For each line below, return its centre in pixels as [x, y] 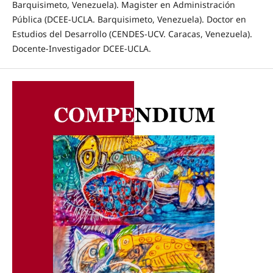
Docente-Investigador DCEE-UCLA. [86, 49]
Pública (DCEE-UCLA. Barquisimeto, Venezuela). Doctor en [129, 19]
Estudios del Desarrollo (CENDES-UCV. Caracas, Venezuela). [132, 34]
